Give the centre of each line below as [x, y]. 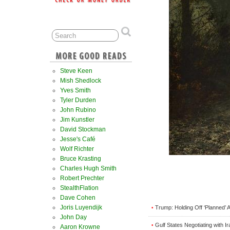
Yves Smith [75, 90]
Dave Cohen [78, 198]
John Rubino [78, 110]
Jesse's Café [78, 139]
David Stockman [83, 129]
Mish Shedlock [81, 81]
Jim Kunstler [77, 120]
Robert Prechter [82, 178]
